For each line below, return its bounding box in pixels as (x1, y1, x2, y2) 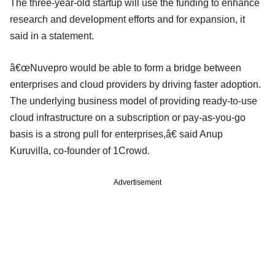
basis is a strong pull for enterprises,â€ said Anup (10, 128, 223, 139)
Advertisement (114, 177, 161, 187)
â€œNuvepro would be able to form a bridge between (10, 62, 241, 73)
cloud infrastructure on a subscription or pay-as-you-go (10, 112, 246, 123)
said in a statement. (10, 30, 94, 41)
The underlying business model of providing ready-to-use (10, 95, 257, 106)
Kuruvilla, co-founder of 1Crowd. (10, 145, 150, 156)
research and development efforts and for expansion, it (10, 14, 245, 25)
